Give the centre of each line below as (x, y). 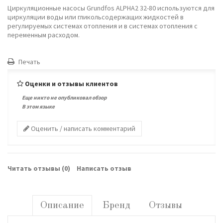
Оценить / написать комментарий (82, 128)
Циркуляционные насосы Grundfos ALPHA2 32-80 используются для (111, 8)
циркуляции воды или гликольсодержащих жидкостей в (96, 17)
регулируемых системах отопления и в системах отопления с (103, 26)
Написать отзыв (104, 168)
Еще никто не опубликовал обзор (64, 97)
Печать (29, 61)
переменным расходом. (44, 35)
